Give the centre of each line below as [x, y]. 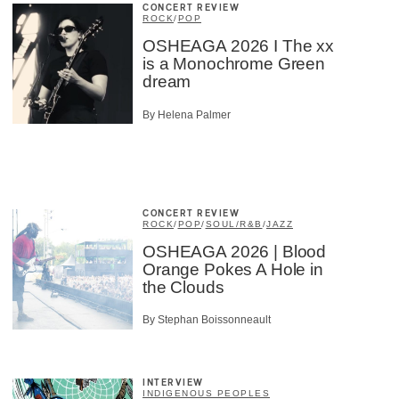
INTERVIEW [173, 383]
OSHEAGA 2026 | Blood [235, 251]
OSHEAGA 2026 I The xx [238, 46]
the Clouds [183, 287]
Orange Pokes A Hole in [233, 269]
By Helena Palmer [187, 114]
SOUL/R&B [234, 224]
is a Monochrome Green [234, 64]
